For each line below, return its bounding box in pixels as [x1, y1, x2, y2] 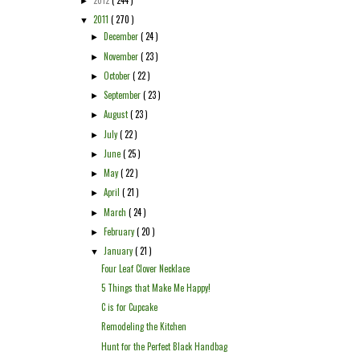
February [104, 224, 137, 238]
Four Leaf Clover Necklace [101, 261, 190, 275]
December [104, 30, 141, 43]
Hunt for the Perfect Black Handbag [101, 339, 228, 353]
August [104, 108, 131, 121]
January [104, 244, 136, 258]
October [104, 68, 133, 82]
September [104, 88, 144, 102]
